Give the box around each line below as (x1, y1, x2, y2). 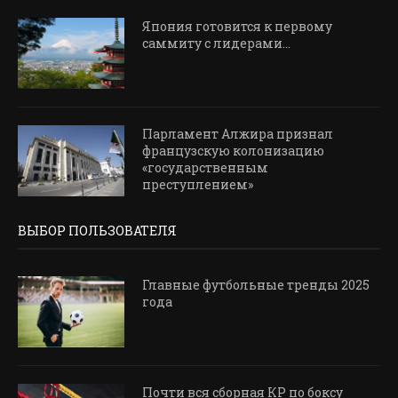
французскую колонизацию (142, 141, 324, 159)
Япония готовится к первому (142, 17, 332, 35)
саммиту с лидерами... (142, 34, 291, 52)
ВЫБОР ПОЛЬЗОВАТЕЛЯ (18, 221, 177, 239)
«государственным (142, 158, 268, 176)
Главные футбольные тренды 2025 (142, 275, 370, 293)
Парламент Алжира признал (142, 124, 333, 142)
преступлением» (142, 175, 253, 193)
